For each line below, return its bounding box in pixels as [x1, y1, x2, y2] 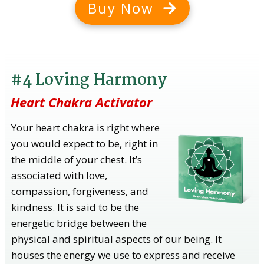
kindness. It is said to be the [11, 200, 139, 214]
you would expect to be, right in [11, 136, 158, 150]
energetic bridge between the [11, 216, 147, 230]
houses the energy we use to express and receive [11, 247, 235, 262]
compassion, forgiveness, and [11, 184, 148, 198]
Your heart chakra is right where [11, 120, 160, 134]
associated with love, [11, 168, 107, 182]
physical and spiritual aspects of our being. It [11, 232, 222, 246]
